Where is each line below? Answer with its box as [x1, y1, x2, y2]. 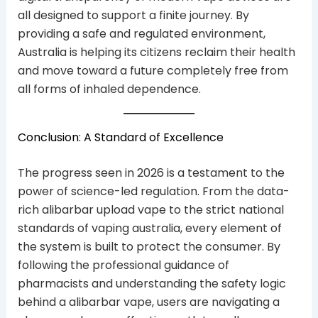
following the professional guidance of [17, 257, 229, 273]
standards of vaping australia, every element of [17, 220, 282, 236]
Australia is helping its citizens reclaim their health [17, 44, 295, 60]
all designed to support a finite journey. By [17, 7, 249, 23]
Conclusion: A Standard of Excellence [17, 129, 224, 146]
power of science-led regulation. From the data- [17, 183, 290, 199]
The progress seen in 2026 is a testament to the [17, 165, 285, 181]
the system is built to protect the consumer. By [17, 238, 280, 255]
